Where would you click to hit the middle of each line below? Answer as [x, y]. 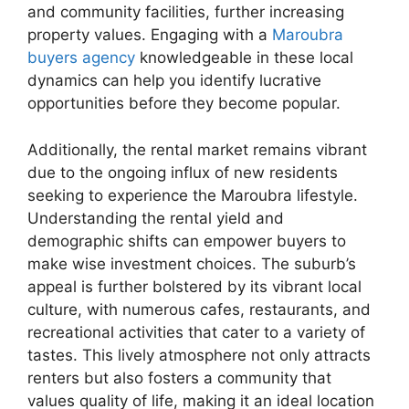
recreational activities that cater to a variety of [196, 332]
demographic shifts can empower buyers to [187, 241]
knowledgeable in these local [244, 58]
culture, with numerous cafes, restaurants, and [199, 309]
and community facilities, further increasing [186, 12]
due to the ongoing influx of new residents [183, 172]
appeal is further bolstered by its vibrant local [194, 286]
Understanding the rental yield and [156, 218]
